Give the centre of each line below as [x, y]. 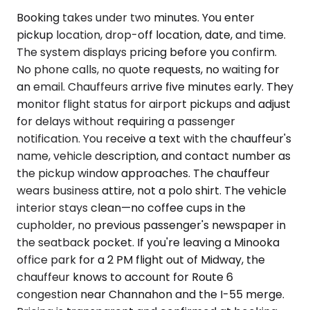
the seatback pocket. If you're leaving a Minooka [148, 242]
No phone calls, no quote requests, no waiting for [148, 69]
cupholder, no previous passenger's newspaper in [151, 225]
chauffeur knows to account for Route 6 [125, 277]
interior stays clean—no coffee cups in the [131, 208]
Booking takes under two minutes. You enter [136, 17]
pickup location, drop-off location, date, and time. [151, 35]
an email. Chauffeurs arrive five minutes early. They [155, 86]
